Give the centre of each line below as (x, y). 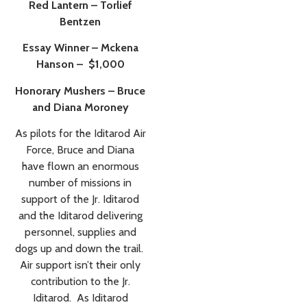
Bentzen (80, 21)
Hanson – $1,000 (80, 64)
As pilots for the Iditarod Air (80, 134)
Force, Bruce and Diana (80, 150)
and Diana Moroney (80, 107)
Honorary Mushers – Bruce (80, 90)
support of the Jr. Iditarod (80, 199)
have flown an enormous (80, 167)
